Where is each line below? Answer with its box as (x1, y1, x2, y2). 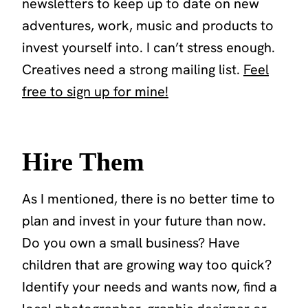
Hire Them (22, 147, 144, 177)
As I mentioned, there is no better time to (22, 190, 275, 208)
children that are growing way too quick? (22, 256, 272, 274)
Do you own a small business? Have (22, 234, 240, 252)
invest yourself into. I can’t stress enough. (22, 38, 275, 57)
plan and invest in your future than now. (22, 212, 266, 230)
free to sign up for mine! (22, 82, 168, 101)
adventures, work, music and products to (22, 16, 274, 35)
